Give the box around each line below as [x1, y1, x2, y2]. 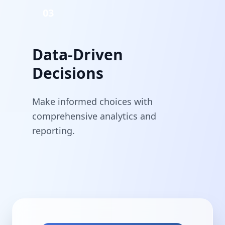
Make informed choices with [32, 95, 153, 107]
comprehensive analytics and [32, 110, 156, 122]
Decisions [32, 63, 103, 83]
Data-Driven [32, 44, 123, 65]
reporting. [32, 125, 75, 137]
